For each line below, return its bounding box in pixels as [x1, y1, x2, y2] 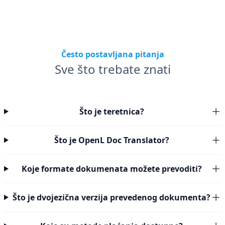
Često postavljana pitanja [61, 49, 164, 60]
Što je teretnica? [79, 106, 144, 117]
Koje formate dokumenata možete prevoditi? [21, 163, 202, 174]
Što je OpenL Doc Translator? [54, 135, 169, 146]
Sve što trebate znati [54, 61, 171, 77]
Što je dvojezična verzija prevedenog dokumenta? [13, 192, 211, 203]
